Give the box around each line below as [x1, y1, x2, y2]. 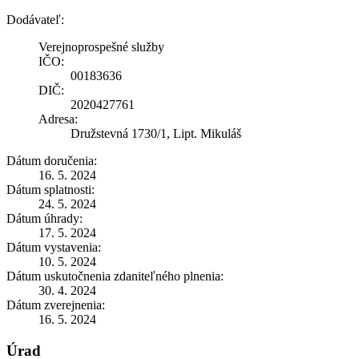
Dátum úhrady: [6, 211, 83, 225]
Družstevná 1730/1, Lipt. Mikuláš [71, 126, 241, 140]
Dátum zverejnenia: [6, 297, 105, 312]
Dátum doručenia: [6, 153, 97, 167]
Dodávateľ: [6, 12, 64, 26]
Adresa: [38, 111, 78, 126]
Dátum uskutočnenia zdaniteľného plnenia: [6, 268, 224, 283]
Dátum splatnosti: [6, 182, 95, 196]
